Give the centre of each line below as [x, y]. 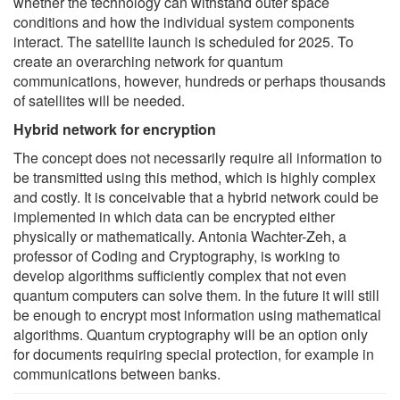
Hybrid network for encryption [115, 129]
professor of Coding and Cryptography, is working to [177, 255]
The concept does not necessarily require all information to [198, 157]
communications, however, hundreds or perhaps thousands [200, 80]
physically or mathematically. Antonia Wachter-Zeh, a [180, 236]
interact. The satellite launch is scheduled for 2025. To [183, 41]
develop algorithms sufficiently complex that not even [180, 275]
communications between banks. [117, 373]
